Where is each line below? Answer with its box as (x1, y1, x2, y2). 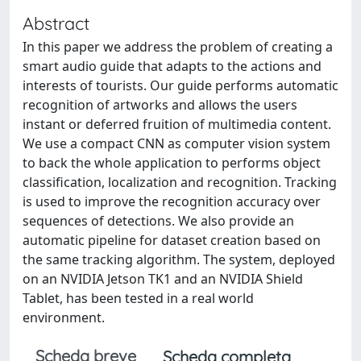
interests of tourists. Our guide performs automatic (23, 77, 338, 94)
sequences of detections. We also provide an (23, 212, 294, 230)
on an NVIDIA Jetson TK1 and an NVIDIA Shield (23, 270, 303, 288)
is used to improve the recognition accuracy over (23, 193, 321, 210)
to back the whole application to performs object (23, 154, 321, 172)
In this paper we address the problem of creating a (23, 38, 333, 56)
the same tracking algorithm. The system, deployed (23, 251, 335, 268)
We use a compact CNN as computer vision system (23, 135, 330, 152)
